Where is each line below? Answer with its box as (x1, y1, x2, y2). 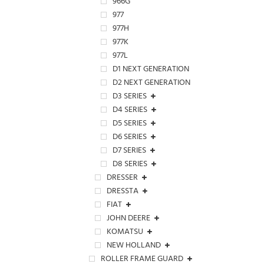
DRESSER (107, 170, 138, 186)
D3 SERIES (113, 89, 147, 105)
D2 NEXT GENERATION (113, 75, 190, 91)
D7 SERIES (113, 143, 146, 159)
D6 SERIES (113, 130, 147, 146)
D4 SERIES (113, 103, 147, 118)
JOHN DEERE (107, 211, 150, 227)
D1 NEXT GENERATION (113, 62, 189, 78)
